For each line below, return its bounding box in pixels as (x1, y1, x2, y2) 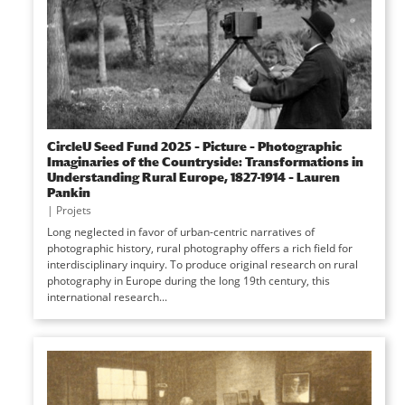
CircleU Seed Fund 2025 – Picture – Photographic (46, 138, 342, 154)
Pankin (46, 184, 90, 200)
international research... (46, 289, 167, 305)
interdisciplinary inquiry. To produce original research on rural (46, 257, 358, 272)
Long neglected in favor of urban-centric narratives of (46, 224, 315, 240)
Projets (55, 202, 91, 218)
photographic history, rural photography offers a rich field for (46, 240, 353, 256)
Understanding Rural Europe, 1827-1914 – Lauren (46, 169, 340, 184)
